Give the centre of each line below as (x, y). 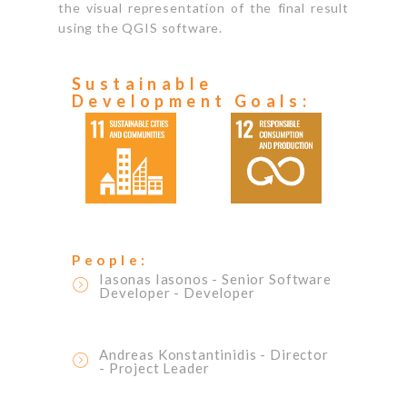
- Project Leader (154, 367)
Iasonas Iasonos (156, 279)
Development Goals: (192, 100)
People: (110, 259)
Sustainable (143, 83)
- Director (294, 354)
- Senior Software (272, 279)
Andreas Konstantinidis (180, 354)
